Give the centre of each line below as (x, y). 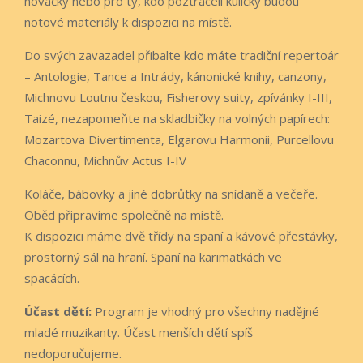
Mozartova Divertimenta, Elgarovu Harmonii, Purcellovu (179, 139)
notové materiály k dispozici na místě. (128, 21)
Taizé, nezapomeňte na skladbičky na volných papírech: (177, 118)
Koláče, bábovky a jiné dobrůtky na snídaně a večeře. (171, 193)
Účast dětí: (58, 311)
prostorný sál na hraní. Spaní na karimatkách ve (153, 256)
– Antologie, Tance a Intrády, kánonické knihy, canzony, (175, 76)
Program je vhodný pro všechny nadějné (205, 311)
